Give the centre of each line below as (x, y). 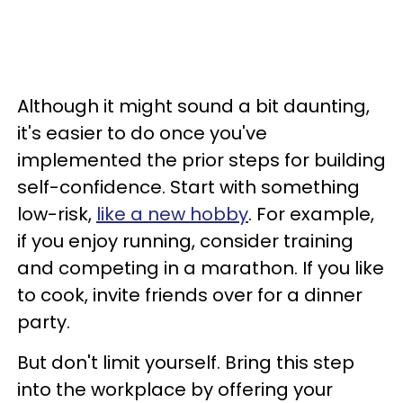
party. (44, 322)
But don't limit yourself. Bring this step (186, 363)
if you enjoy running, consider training (185, 241)
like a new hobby (172, 214)
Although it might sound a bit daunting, (193, 106)
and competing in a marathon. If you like (201, 268)
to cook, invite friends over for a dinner (190, 295)
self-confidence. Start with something (188, 187)
